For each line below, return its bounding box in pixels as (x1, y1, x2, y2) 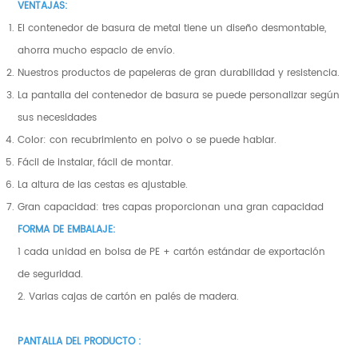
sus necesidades (18, 109, 97, 125)
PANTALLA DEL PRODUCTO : (18, 332, 142, 349)
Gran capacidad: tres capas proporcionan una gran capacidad (18, 198, 324, 215)
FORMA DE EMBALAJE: (18, 221, 117, 237)
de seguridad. (18, 265, 84, 282)
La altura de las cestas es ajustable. (18, 176, 189, 193)
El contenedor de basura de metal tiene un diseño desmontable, (18, 19, 327, 36)
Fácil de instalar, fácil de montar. (18, 153, 174, 170)
